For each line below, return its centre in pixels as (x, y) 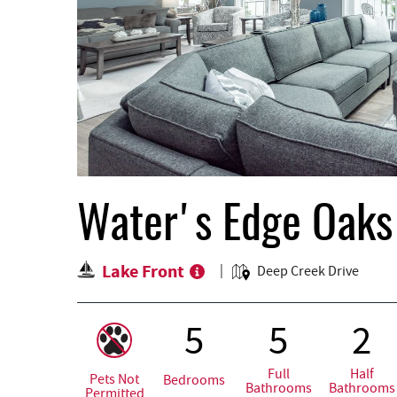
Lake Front (143, 272)
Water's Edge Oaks (235, 226)
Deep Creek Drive (308, 272)
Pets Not (115, 380)
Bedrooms (195, 381)
